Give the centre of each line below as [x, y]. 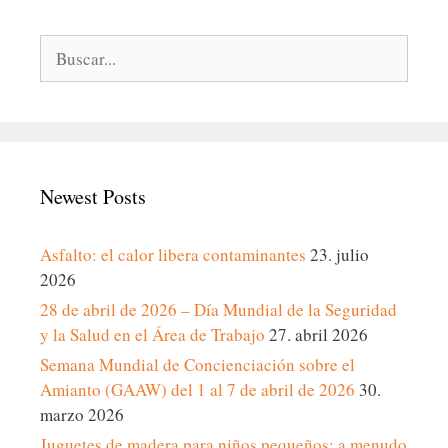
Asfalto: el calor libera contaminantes [173, 255]
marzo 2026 [82, 415]
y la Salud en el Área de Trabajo [152, 335]
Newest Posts [93, 197]
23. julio [339, 255]
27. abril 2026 [318, 335]
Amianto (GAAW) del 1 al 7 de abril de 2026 [197, 390]
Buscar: [66, 47]
